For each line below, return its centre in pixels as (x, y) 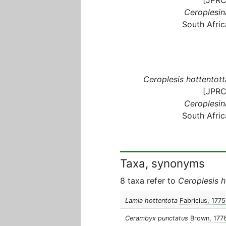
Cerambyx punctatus (157, 218)
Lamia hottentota (151, 201)
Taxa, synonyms (162, 163)
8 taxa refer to (149, 181)
